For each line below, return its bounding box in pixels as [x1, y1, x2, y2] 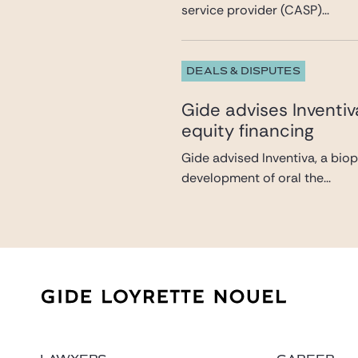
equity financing [181, 118, 315, 142]
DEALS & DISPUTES [186, 66, 301, 77]
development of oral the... [181, 169, 332, 186]
